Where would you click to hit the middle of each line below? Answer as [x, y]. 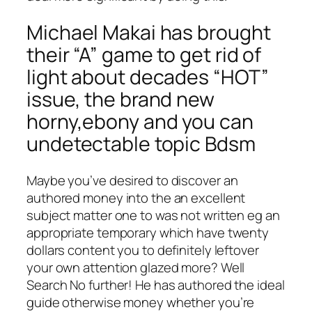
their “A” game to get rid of [144, 55]
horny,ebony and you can [140, 122]
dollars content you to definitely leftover [143, 250]
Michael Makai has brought [149, 33]
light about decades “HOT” [148, 77]
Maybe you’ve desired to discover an [132, 180]
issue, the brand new [120, 100]
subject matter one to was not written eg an [153, 215]
